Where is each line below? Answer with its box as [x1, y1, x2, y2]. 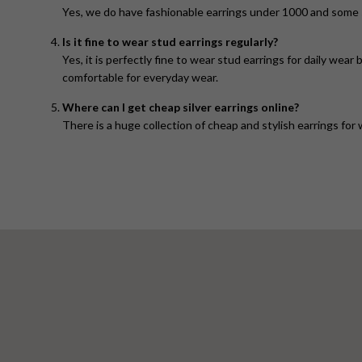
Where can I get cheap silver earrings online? [62, 100, 299, 115]
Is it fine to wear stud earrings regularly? [62, 35, 278, 49]
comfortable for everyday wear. [62, 70, 218, 85]
